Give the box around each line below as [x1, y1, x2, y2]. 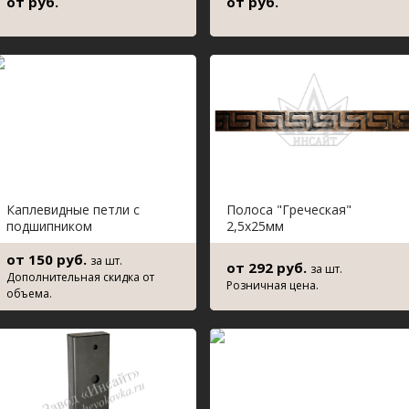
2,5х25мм [226, 217, 284, 235]
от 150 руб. [6, 250, 90, 268]
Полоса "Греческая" [226, 201, 351, 218]
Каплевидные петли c [6, 201, 140, 218]
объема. [6, 286, 52, 301]
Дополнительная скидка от [6, 269, 154, 285]
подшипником [6, 217, 92, 235]
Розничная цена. [226, 278, 319, 293]
